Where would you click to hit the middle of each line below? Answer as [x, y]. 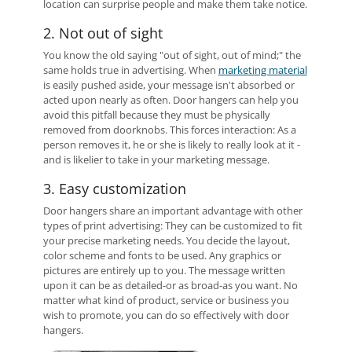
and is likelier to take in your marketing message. [156, 159]
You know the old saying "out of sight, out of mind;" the [172, 55]
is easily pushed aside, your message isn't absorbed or [169, 85]
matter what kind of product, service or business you [166, 300]
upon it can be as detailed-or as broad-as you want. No [170, 285]
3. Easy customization [114, 189]
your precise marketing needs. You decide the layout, [166, 240]
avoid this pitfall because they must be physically [156, 115]
